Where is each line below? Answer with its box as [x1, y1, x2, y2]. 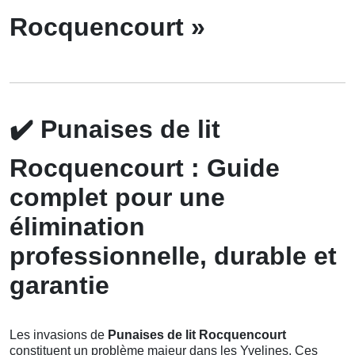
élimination [10, 212, 145, 242]
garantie [10, 271, 109, 300]
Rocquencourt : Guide [10, 154, 280, 183]
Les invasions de [10, 328, 108, 342]
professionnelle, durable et [10, 242, 337, 271]
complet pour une [10, 183, 225, 212]
